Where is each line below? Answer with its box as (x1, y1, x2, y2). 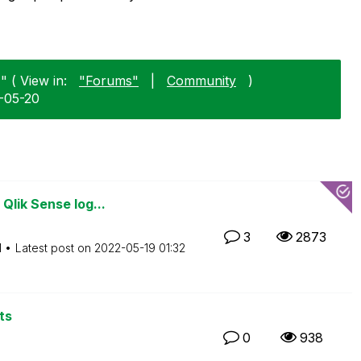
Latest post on (15, 240, 94, 255)
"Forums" (79, 72, 139, 89)
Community (167, 72, 236, 89)
